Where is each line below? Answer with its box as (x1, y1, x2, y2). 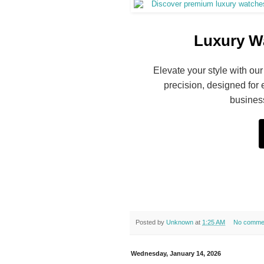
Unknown (166, 218, 193, 226)
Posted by (136, 218, 166, 226)
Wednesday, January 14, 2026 (131, 249, 221, 257)
